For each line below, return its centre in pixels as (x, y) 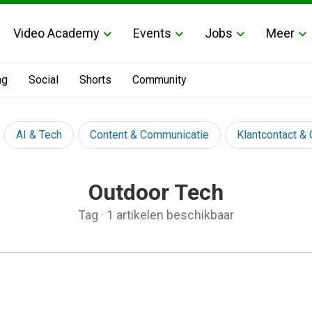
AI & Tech (39, 135)
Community (159, 80)
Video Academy (56, 33)
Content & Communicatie (149, 135)
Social (44, 80)
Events (152, 33)
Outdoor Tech (156, 192)
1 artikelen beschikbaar (170, 215)
